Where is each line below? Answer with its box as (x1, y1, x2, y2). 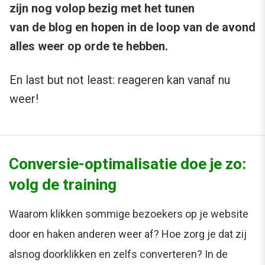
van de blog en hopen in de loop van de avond (9, 20, 256, 35)
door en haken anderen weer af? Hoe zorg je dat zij (9, 228, 247, 241)
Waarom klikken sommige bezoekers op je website (9, 208, 248, 221)
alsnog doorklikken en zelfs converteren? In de (9, 248, 228, 261)
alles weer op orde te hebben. (9, 39, 168, 54)
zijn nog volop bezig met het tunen (9, 1, 195, 16)
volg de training (9, 176, 117, 194)
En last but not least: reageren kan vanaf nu (9, 73, 230, 88)
